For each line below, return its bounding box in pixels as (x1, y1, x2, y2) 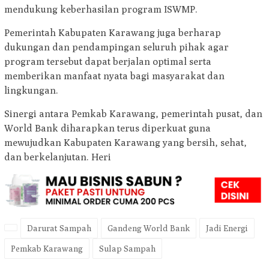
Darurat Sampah (27, 223, 91, 233)
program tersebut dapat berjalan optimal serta (4, 56, 211, 68)
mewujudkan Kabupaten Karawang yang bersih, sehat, (4, 137, 247, 149)
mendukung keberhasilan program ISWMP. (4, 4, 198, 16)
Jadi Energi (206, 223, 248, 233)
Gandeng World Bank (107, 223, 190, 233)
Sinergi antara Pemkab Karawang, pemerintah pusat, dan (4, 108, 262, 120)
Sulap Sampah (99, 243, 156, 253)
